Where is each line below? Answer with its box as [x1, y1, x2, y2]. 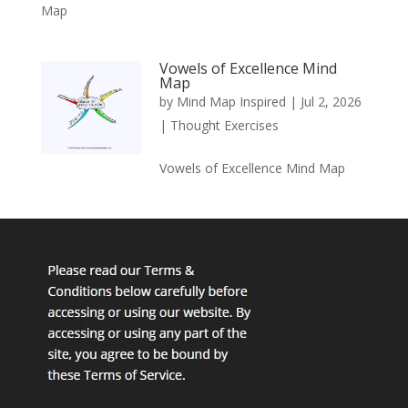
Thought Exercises [169, 116, 279, 134]
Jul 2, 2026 [300, 92, 362, 110]
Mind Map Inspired [176, 92, 286, 110]
